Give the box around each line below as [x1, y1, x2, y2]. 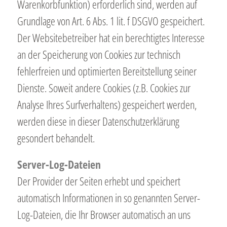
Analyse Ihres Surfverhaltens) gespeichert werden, [17, 97, 197, 112]
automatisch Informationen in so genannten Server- [17, 190, 200, 206]
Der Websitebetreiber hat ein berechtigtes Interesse [17, 30, 205, 46]
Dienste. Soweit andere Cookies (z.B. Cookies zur [17, 80, 191, 96]
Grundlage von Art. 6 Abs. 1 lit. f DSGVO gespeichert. [17, 13, 205, 29]
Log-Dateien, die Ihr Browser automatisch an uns [17, 207, 191, 222]
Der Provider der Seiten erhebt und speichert [17, 173, 180, 189]
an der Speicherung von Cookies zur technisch [17, 47, 180, 62]
